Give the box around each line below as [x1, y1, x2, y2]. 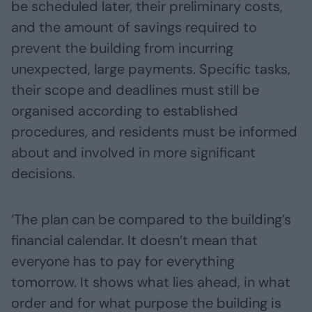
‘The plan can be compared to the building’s [11, 210, 291, 229]
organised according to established [11, 102, 238, 120]
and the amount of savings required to [11, 18, 257, 37]
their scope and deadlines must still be [11, 81, 259, 100]
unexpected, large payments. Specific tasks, [11, 60, 290, 79]
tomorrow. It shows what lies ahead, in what [11, 273, 290, 292]
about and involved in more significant [11, 143, 256, 162]
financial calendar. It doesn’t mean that [11, 231, 258, 250]
